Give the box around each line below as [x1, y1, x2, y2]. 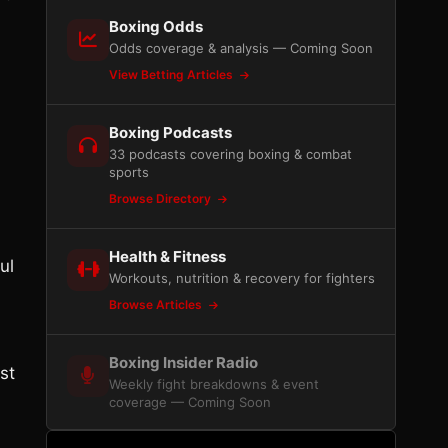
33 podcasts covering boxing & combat [109, 146, 352, 162]
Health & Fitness [109, 247, 226, 266]
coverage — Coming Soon [109, 394, 271, 410]
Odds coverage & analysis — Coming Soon [109, 40, 373, 56]
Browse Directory [109, 191, 214, 206]
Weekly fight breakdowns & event [109, 376, 319, 392]
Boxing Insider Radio [109, 353, 258, 372]
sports [109, 164, 149, 180]
